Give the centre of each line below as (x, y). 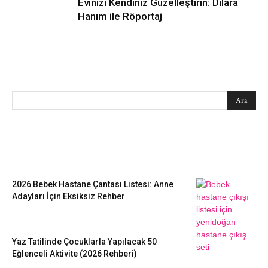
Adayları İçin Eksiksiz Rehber (68, 196)
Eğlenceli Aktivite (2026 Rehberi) (74, 254)
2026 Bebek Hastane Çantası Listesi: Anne (93, 184)
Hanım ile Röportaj (120, 16)
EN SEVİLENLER (134, 150)
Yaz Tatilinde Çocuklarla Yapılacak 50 (84, 242)
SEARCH (34, 67)
